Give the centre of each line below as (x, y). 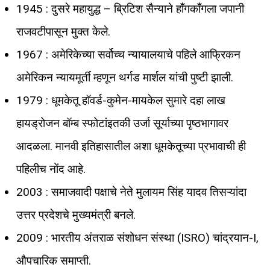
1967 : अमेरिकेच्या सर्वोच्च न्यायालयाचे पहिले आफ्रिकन (128, 54)
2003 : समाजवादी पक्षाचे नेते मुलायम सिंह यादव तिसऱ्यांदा (131, 192)
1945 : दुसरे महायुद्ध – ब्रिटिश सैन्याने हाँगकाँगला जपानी (130, 8)
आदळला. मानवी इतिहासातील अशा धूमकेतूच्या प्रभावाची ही (131, 146)
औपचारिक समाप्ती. (54, 260)
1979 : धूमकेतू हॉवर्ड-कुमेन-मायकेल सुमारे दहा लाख (121, 100)
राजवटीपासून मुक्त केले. (63, 31)
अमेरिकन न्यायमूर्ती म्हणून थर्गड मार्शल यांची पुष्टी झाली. (125, 77)
